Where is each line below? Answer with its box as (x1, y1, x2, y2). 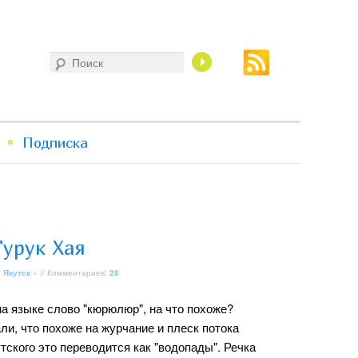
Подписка (22, 134, 88, 151)
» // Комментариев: (30, 266, 109, 278)
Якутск (3, 266, 30, 278)
